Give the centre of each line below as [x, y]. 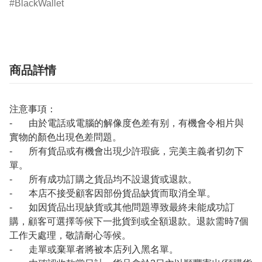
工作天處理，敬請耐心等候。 [70, 235]
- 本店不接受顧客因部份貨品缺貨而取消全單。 [113, 193]
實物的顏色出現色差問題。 [65, 137]
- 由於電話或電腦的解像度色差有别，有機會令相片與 [127, 123]
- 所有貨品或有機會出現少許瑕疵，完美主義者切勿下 [127, 151]
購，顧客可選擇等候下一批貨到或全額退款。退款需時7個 [129, 221]
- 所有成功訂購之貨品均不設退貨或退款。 [103, 179]
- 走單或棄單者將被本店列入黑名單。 [94, 249]
